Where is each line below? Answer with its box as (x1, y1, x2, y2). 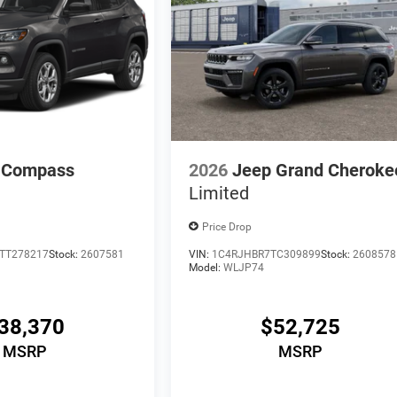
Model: (189, 261, 224, 275)
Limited (189, 183, 250, 205)
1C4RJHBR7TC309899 (212, 248, 322, 261)
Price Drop (202, 220, 253, 233)
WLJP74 (223, 261, 265, 275)
